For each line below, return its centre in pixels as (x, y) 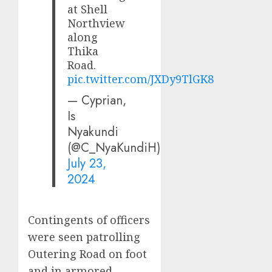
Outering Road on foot (87, 254)
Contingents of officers (89, 220)
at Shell (88, 9)
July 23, (87, 163)
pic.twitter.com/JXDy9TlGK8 (141, 79)
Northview (97, 23)
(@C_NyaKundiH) (114, 147)
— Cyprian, (97, 100)
